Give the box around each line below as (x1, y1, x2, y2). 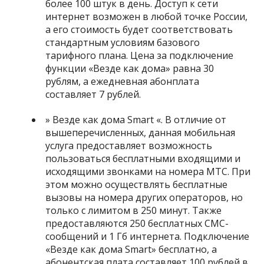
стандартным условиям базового (45, 35, 200, 49)
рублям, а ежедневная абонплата (45, 74, 200, 88)
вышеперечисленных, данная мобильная (45, 126, 236, 139)
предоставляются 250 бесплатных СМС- (45, 216, 229, 230)
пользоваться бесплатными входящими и (45, 151, 241, 165)
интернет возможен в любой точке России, (45, 9, 248, 23)
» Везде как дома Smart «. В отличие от (45, 113, 227, 126)
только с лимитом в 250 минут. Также (45, 203, 222, 217)
